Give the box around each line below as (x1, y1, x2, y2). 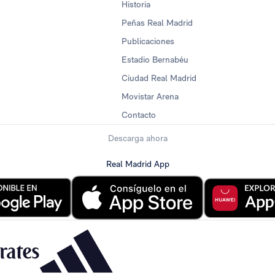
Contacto (122, 110, 156, 120)
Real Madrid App (106, 158, 169, 169)
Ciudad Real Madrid (122, 73, 196, 83)
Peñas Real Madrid (122, 18, 193, 28)
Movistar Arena (122, 91, 179, 102)
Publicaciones (122, 36, 174, 47)
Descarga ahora (107, 133, 168, 144)
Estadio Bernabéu (122, 55, 188, 65)
